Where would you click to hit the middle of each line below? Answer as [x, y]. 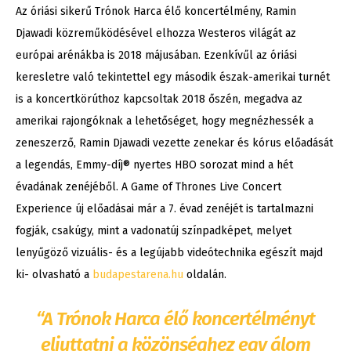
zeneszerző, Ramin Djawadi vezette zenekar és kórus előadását [174, 143]
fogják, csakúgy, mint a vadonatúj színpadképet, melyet [154, 231]
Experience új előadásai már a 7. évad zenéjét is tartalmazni [165, 209]
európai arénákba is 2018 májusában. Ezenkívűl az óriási [156, 56]
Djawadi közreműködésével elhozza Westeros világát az [156, 34]
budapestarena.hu [136, 275]
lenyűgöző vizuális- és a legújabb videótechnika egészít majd [169, 253]
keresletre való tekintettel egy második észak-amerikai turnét [173, 78]
